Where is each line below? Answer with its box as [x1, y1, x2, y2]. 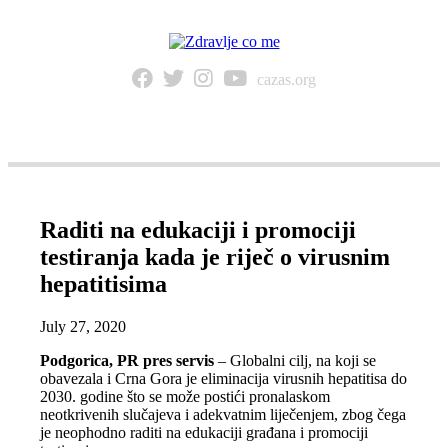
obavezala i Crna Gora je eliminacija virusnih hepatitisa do [40, 369, 408, 387]
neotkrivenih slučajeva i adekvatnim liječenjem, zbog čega [40, 405, 407, 423]
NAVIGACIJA [169, 131, 297, 153]
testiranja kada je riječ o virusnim [40, 243, 391, 270]
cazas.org [257, 71, 316, 88]
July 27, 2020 [40, 317, 127, 335]
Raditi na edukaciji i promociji [40, 216, 357, 243]
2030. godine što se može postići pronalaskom [40, 387, 331, 405]
